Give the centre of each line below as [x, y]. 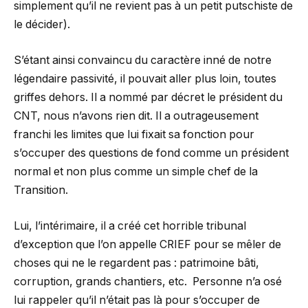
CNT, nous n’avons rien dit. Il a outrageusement [136, 116]
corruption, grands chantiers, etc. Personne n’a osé [148, 281]
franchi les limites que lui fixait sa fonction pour [134, 135]
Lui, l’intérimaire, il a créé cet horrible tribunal [130, 225]
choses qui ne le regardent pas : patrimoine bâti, [136, 263]
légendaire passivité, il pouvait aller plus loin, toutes [145, 79]
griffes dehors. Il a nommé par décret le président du [148, 98]
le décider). [42, 25]
